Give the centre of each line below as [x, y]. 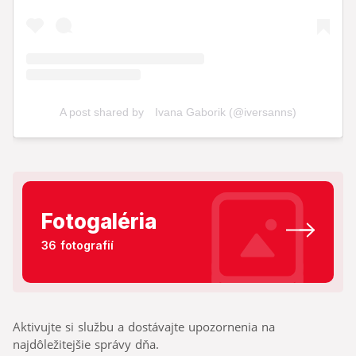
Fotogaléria [99, 222]
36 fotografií [77, 246]
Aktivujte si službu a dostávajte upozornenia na [144, 327]
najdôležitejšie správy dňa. [86, 344]
